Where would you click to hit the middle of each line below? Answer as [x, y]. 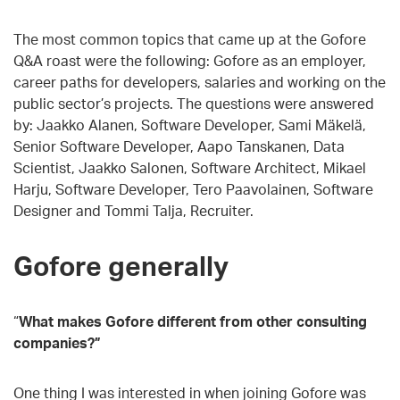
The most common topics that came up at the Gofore [190, 39]
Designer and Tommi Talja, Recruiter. [133, 210]
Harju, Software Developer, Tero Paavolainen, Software [193, 189]
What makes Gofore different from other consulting [193, 321]
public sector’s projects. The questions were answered [194, 103]
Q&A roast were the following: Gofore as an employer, [190, 60]
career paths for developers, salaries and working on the [200, 82]
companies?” [57, 342]
